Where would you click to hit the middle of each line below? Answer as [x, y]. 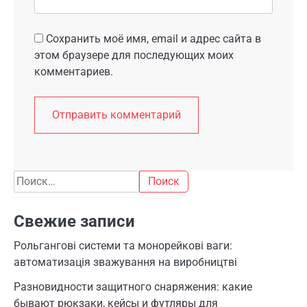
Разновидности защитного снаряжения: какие [133, 286]
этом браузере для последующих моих [134, 55]
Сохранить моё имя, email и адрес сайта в [153, 38]
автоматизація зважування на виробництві [125, 262]
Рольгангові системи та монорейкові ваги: [123, 245]
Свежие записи [74, 221]
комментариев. [74, 71]
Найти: [30, 177]
